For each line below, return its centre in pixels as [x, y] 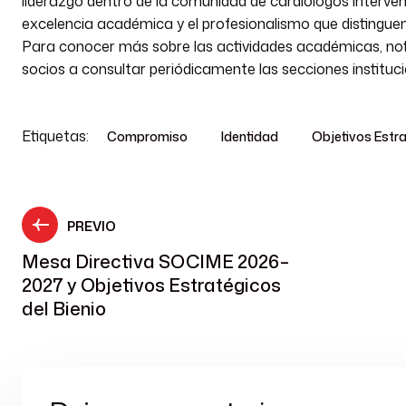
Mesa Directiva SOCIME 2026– [155, 261]
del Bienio [64, 308]
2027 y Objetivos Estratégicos [151, 285]
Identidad [250, 136]
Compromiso [147, 136]
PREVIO [92, 226]
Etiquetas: [57, 136]
